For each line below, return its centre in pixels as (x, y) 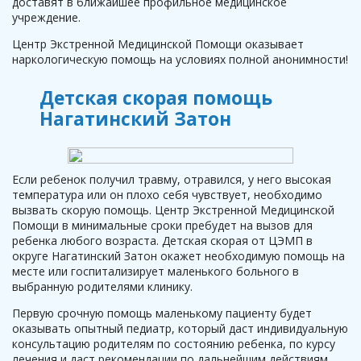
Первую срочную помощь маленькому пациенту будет (162, 313)
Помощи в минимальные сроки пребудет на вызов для (162, 225)
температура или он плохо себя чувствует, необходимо (167, 195)
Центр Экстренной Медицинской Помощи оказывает (158, 44)
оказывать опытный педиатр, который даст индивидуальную (180, 328)
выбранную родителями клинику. (106, 286)
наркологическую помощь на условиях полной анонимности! (180, 59)
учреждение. (46, 17)
